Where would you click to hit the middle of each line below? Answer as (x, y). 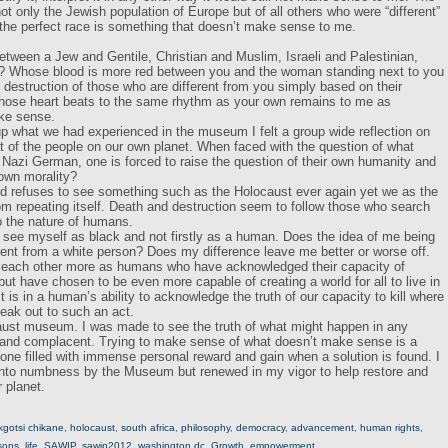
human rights (390, 427)
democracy (260, 427)
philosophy (205, 427)
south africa (148, 427)
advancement (322, 427)
